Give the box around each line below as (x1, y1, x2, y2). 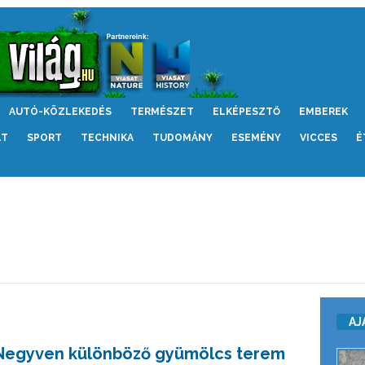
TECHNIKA (80, 132, 134, 143)
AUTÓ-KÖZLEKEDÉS (8, 106, 112, 117)
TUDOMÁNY (152, 132, 213, 143)
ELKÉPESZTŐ (212, 106, 280, 117)
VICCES (299, 132, 337, 143)
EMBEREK (298, 106, 348, 117)
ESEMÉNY (231, 132, 281, 143)
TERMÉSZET (130, 106, 194, 117)
